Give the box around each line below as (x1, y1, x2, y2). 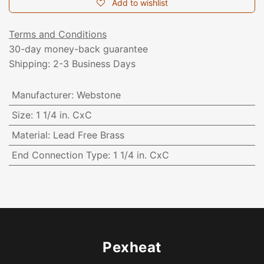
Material (11, 129, 48, 141)
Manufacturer (11, 89, 71, 101)
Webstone (76, 89, 121, 101)
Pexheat (103, 239, 161, 256)
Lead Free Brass (52, 129, 124, 141)
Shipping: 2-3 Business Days (9, 58, 136, 70)
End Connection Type (11, 149, 108, 161)
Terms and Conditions (9, 28, 107, 41)
